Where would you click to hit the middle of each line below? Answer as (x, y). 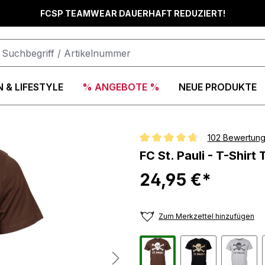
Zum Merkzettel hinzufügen (206, 216)
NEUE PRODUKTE (218, 87)
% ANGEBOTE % (121, 87)
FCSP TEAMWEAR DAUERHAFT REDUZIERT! (132, 13)
